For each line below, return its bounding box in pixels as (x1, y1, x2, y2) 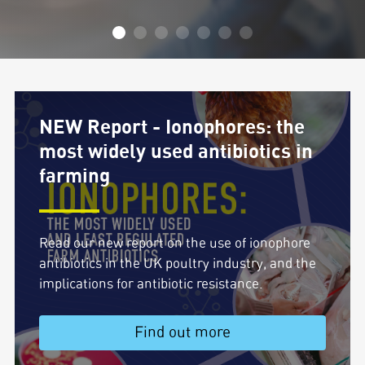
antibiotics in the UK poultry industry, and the (38, 257, 316, 270)
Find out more (134, 325, 231, 341)
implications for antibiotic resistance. (38, 277, 263, 291)
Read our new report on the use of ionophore (38, 236, 310, 250)
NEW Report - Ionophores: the (38, 117, 305, 138)
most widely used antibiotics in (38, 142, 313, 162)
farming (38, 166, 110, 187)
